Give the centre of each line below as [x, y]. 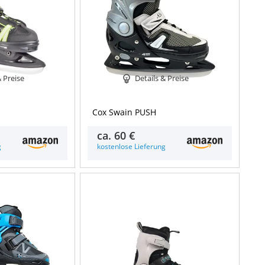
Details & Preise [161, 78]
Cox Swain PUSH [125, 112]
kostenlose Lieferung [132, 146]
